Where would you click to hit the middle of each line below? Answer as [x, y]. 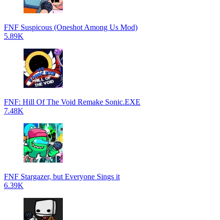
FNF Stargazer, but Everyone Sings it [62, 177]
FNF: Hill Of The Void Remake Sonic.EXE [72, 102]
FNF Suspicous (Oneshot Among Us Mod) [71, 27]
